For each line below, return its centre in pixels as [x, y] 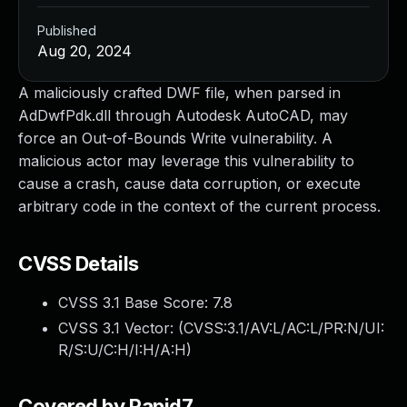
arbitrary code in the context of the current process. [199, 206]
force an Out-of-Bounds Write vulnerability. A [175, 138]
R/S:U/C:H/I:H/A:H [122, 350]
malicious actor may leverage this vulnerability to [186, 161]
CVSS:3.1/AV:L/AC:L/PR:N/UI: [284, 328]
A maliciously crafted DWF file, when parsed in [179, 93]
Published [67, 30]
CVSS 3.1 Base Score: [135, 303]
